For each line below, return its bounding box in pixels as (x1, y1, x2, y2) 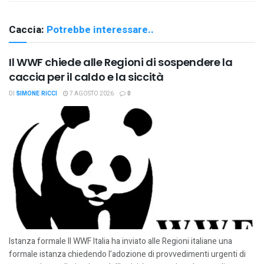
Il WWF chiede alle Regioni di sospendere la (9, 55, 233, 70)
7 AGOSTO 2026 (68, 90, 114, 98)
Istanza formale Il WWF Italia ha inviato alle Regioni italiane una (9, 235, 232, 247)
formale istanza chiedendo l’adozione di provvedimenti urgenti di (9, 248, 246, 260)
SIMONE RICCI (16, 90, 57, 98)
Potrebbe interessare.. (47, 22, 154, 37)
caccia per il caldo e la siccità (9, 70, 164, 84)
